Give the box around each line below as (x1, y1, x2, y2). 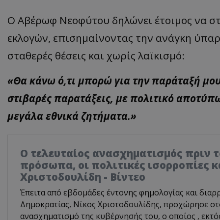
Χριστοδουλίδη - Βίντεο (20, 169, 145, 184)
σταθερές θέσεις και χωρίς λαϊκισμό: (7, 48, 185, 62)
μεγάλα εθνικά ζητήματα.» (7, 109, 137, 123)
